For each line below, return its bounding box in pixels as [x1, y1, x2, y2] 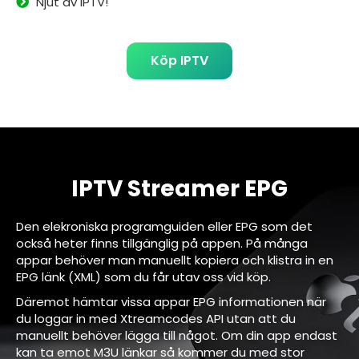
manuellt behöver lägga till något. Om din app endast [16, 326, 337, 344]
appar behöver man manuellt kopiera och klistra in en [16, 251, 333, 268]
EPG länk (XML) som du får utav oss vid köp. [16, 268, 271, 285]
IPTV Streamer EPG [71, 172, 288, 204]
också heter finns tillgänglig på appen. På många [16, 234, 308, 252]
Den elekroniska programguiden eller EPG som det [16, 217, 313, 235]
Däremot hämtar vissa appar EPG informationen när [16, 292, 326, 310]
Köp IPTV [151, 50, 208, 70]
